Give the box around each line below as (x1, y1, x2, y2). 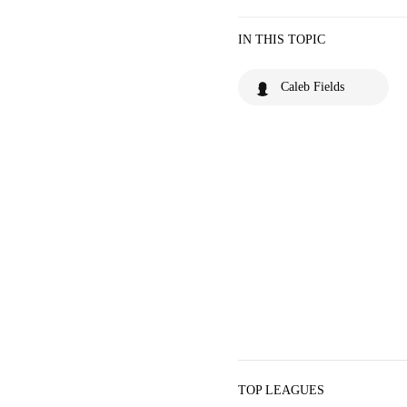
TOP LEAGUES (238, 383, 324, 397)
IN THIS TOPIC (238, 33, 325, 46)
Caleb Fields (281, 80, 344, 94)
